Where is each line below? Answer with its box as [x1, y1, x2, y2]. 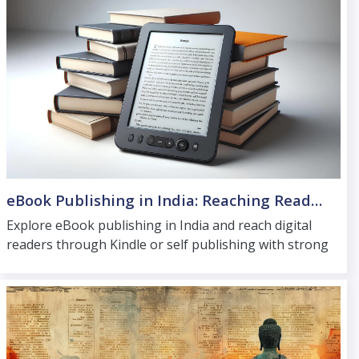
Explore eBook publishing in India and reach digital [6, 216, 312, 235]
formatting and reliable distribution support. [6, 255, 274, 273]
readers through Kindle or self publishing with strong [6, 236, 329, 254]
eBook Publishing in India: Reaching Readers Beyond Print [311, 190, 322, 211]
